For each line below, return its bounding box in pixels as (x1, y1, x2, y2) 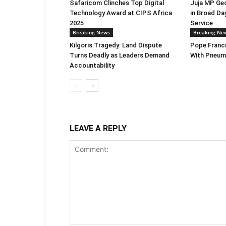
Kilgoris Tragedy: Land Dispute (70, 41, 162, 49)
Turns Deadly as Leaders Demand (70, 51, 169, 59)
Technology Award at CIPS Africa (70, 9, 172, 17)
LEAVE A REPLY (70, 124, 127, 133)
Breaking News (73, 29, 110, 36)
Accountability (70, 62, 115, 69)
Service (190, 19, 213, 27)
